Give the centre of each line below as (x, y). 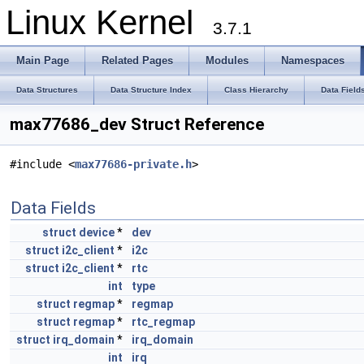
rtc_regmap (163, 322)
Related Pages (137, 61)
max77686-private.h (133, 164)
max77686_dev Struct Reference (137, 124)
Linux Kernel (109, 22)
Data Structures (47, 90)
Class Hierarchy (256, 90)
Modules (227, 61)
